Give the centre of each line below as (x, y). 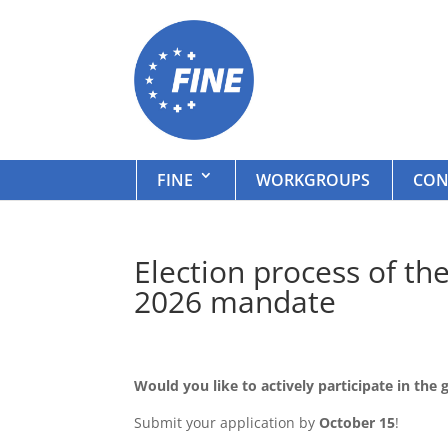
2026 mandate (235, 301)
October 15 (357, 423)
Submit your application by (227, 423)
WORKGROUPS (313, 180)
